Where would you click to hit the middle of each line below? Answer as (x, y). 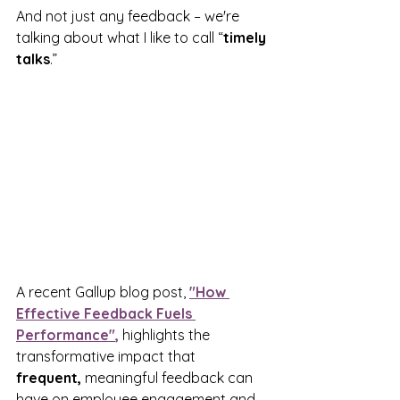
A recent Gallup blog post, (103, 292)
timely (246, 37)
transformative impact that (108, 357)
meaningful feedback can (169, 378)
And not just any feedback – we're (129, 16)
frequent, (49, 378)
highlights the (166, 335)
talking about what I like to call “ (120, 37)
